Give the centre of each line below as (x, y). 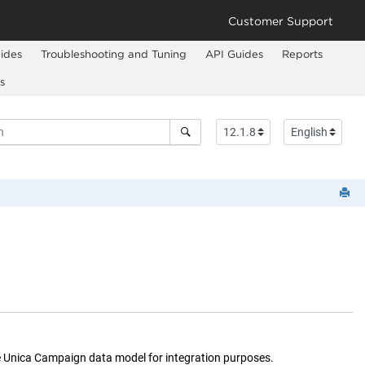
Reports (302, 54)
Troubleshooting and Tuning (113, 54)
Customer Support (281, 20)
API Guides (234, 54)
